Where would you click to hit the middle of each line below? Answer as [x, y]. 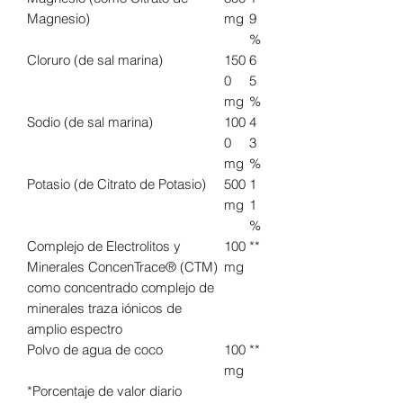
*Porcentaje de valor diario [104, 391]
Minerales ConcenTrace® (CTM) [122, 267]
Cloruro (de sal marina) [95, 60]
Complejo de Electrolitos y [104, 246]
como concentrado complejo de [121, 287]
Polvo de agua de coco [95, 349]
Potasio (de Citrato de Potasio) [116, 184]
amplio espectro [75, 329]
